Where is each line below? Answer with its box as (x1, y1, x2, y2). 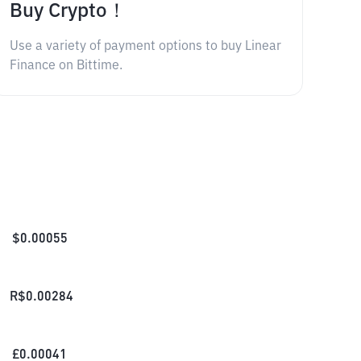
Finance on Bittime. (9, 60, 122, 73)
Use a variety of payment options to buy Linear (9, 40, 281, 53)
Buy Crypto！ (9, 2, 127, 21)
